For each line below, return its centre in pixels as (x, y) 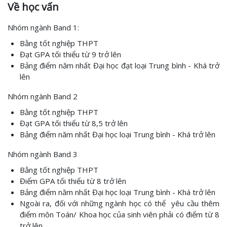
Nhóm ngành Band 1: (44, 27)
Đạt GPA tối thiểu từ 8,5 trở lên (74, 123)
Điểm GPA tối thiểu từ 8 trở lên (73, 181)
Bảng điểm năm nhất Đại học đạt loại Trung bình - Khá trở (120, 65)
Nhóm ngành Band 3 (43, 154)
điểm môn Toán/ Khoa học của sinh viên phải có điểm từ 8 (120, 214)
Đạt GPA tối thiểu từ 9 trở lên (70, 54)
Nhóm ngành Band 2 (43, 96)
